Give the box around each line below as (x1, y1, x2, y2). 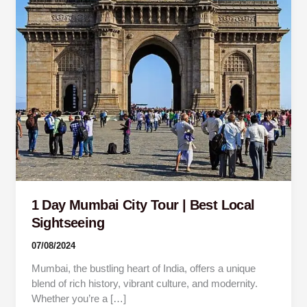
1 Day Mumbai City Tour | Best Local (31, 197, 255, 213)
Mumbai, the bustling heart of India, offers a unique (31, 262, 256, 275)
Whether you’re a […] (31, 293, 126, 305)
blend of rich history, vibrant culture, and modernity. (31, 278, 258, 290)
